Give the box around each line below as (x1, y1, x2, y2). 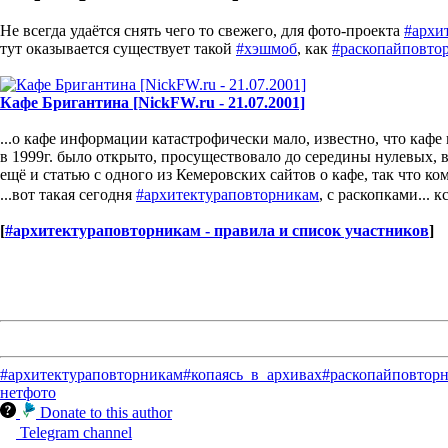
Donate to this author (40, 403, 172, 421)
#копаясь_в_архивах (183, 365, 322, 383)
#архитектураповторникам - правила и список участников (5, 221, 429, 239)
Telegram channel (20, 423, 132, 441)
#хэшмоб (236, 39, 297, 57)
